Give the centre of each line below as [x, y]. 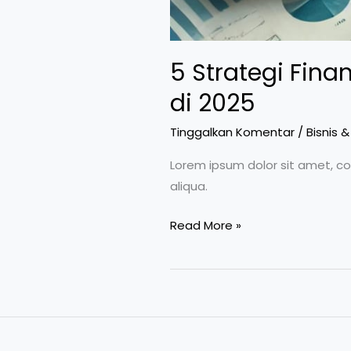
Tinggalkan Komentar [232, 132]
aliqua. [189, 186]
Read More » [206, 225]
